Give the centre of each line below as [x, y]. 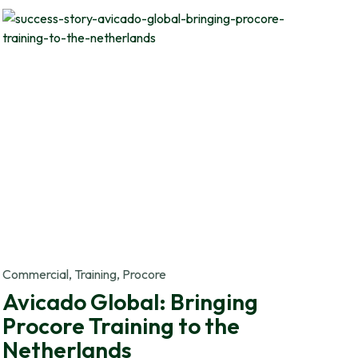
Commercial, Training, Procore [84, 274]
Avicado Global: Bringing [130, 301]
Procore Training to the [121, 325]
